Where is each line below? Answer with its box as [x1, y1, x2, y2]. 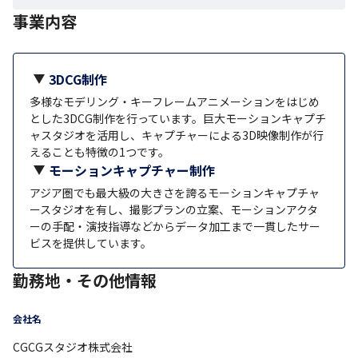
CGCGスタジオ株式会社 [13, 338, 133, 355]
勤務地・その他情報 [13, 268, 157, 292]
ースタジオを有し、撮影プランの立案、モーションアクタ [30, 201, 318, 217]
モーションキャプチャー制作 [49, 160, 215, 180]
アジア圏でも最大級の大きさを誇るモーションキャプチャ [30, 184, 320, 201]
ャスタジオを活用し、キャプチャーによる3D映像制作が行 [30, 126, 324, 143]
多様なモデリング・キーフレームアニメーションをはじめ [30, 93, 320, 109]
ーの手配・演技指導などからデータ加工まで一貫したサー [30, 217, 320, 234]
